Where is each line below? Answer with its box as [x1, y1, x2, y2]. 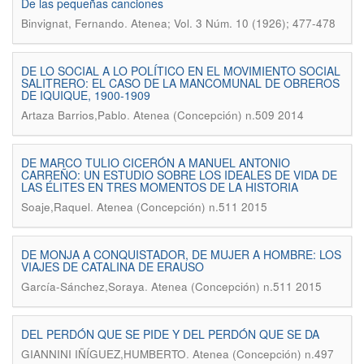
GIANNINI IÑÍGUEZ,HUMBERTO [21, 346, 186, 362]
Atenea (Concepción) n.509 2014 [133, 107, 304, 123]
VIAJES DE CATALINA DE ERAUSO [21, 258, 204, 275]
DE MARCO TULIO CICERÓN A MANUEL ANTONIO [21, 154, 290, 171]
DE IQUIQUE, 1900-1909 [21, 87, 150, 103]
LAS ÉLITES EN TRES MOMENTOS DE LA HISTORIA [21, 179, 298, 195]
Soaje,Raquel [21, 199, 90, 214]
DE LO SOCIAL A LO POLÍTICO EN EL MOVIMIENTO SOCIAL [21, 63, 340, 79]
